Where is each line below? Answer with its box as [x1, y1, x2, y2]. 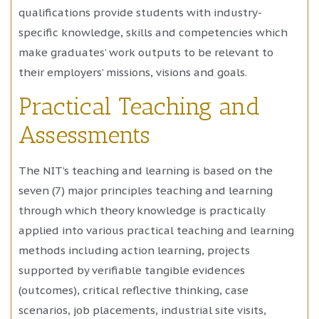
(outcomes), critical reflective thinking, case [19, 283, 249, 298]
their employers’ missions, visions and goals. [19, 65, 247, 79]
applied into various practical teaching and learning [19, 224, 294, 238]
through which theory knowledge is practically [19, 204, 265, 218]
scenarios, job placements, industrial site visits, [19, 303, 266, 318]
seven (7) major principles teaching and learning [19, 184, 273, 198]
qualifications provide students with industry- [19, 5, 262, 19]
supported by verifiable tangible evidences [19, 263, 245, 278]
